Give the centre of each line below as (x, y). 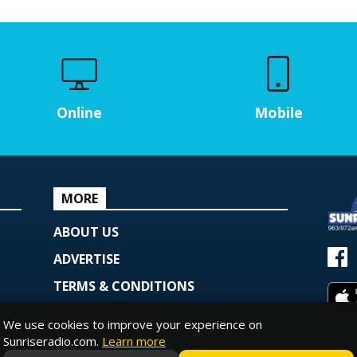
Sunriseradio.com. (53, 341)
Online (79, 112)
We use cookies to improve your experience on (133, 324)
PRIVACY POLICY (105, 313)
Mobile (278, 112)
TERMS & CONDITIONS (124, 286)
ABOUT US (86, 231)
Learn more (134, 341)
